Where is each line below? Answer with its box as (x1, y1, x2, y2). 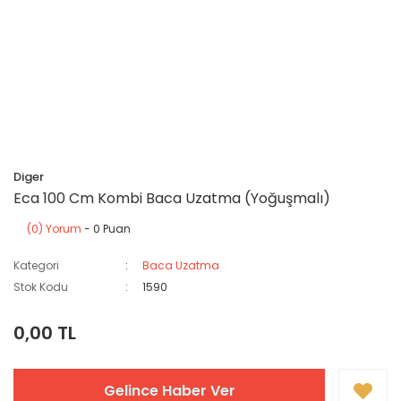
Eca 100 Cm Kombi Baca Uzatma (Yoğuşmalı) (13, 188, 330, 209)
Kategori (13, 258, 59, 273)
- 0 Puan (81, 221, 131, 236)
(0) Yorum (27, 221, 81, 236)
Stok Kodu (13, 279, 68, 294)
